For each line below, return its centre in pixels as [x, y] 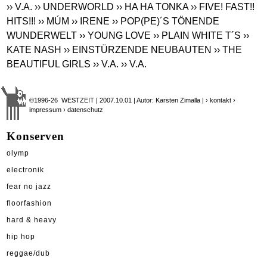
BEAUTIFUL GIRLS [49, 64]
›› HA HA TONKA [153, 7]
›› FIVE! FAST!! [223, 7]
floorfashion [29, 203]
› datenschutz [83, 109]
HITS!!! [21, 21]
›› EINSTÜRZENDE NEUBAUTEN [138, 49]
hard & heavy [32, 220]
